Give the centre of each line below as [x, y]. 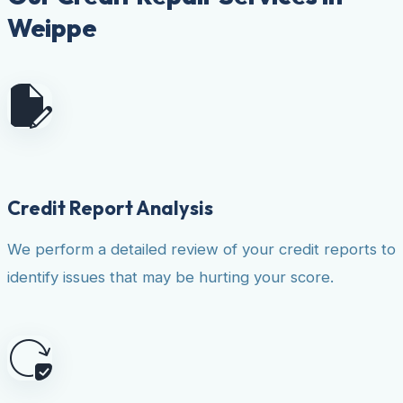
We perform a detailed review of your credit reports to [201, 249]
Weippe [52, 27]
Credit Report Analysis [110, 207]
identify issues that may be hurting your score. [170, 277]
